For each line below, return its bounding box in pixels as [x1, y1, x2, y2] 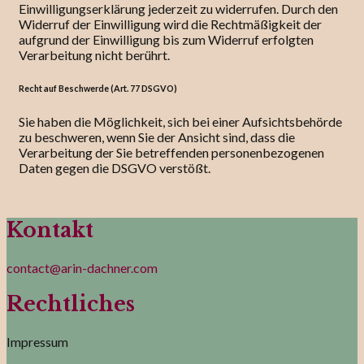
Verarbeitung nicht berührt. [19, 47, 170, 63]
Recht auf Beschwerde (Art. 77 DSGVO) [19, 83, 177, 94]
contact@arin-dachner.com [6, 259, 158, 275]
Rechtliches [6, 292, 135, 318]
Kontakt [6, 217, 93, 243]
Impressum [6, 334, 68, 349]
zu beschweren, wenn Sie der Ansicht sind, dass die [19, 129, 295, 145]
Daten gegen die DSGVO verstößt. [19, 160, 210, 175]
